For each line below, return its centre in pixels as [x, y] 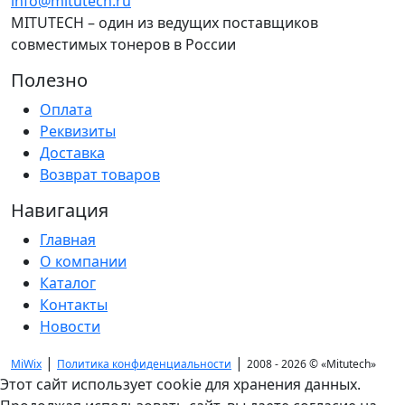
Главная [68, 240]
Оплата [66, 110]
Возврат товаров [100, 175]
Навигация [60, 211]
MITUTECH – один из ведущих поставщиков [165, 23]
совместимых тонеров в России [123, 45]
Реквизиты [78, 132]
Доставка [72, 153]
